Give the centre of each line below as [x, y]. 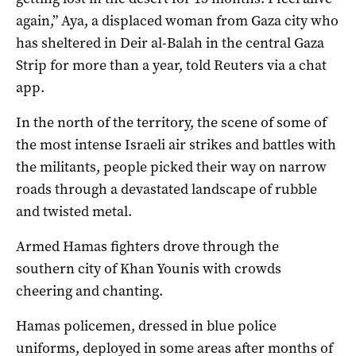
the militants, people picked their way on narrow [171, 167]
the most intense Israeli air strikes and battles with [176, 145]
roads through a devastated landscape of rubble [166, 190]
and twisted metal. [74, 212]
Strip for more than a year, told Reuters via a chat [171, 66]
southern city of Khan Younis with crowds [149, 269]
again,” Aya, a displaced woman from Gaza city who [177, 21]
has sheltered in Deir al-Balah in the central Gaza [170, 43]
